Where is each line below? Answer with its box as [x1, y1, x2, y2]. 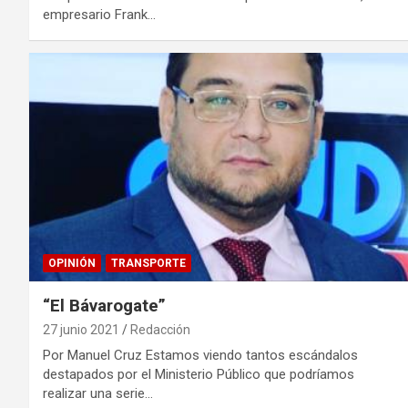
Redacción [130, 321, 190, 337]
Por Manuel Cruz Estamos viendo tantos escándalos [43, 346, 358, 363]
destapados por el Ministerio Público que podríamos [43, 365, 354, 382]
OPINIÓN [48, 256, 96, 270]
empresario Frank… [43, 6, 156, 24]
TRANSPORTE [111, 256, 186, 270]
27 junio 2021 [43, 321, 119, 337]
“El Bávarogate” [43, 294, 166, 316]
